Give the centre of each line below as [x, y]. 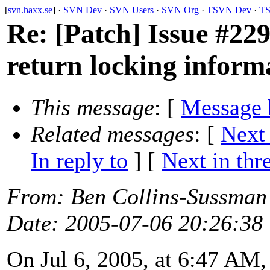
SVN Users [132, 10]
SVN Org [180, 10]
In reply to [79, 161]
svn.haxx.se [30, 10]
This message [93, 108]
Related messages [112, 134]
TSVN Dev [229, 10]
